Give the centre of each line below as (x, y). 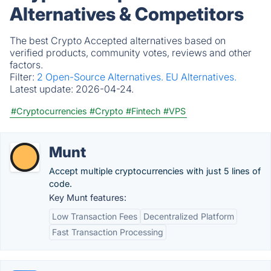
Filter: (23, 77)
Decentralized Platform (189, 216)
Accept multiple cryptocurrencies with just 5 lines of (155, 171)
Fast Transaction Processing (108, 232)
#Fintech (143, 111)
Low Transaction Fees (95, 216)
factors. (26, 65)
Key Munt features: (88, 198)
